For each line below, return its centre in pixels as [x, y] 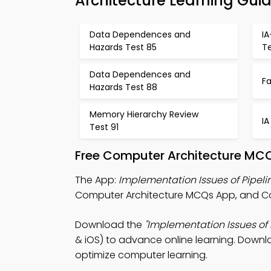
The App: [97, 180]
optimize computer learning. [141, 255]
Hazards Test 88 [123, 87]
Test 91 [104, 127]
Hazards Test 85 [123, 47]
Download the [110, 225]
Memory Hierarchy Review [144, 114]
